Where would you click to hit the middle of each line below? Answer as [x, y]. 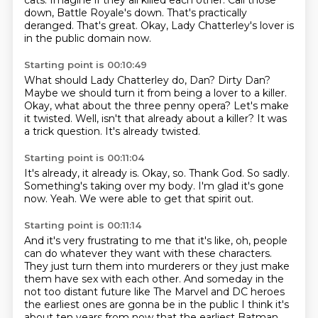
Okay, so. [165, 173]
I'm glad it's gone [241, 186]
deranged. [50, 26]
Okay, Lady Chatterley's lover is [217, 26]
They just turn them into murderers [113, 266]
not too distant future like [88, 292]
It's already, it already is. [83, 173]
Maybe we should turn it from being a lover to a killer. [155, 93]
